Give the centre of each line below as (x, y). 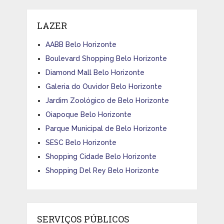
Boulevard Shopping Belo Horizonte (106, 59)
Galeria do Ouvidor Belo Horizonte (103, 87)
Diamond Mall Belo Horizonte (95, 73)
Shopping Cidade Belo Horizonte (101, 157)
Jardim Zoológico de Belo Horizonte (107, 101)
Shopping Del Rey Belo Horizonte (102, 171)
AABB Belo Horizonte (81, 45)
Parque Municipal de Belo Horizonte (106, 129)
